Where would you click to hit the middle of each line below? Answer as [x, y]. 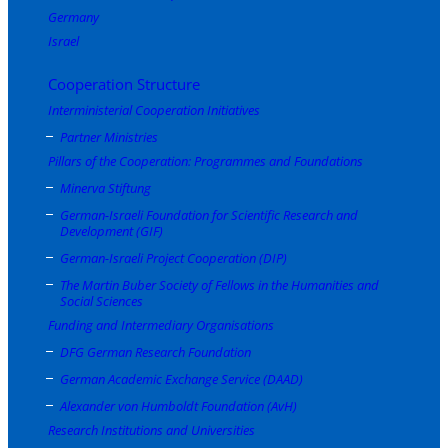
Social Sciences [101, 300]
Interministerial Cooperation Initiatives [154, 109]
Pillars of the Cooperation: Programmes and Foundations [205, 160]
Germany [73, 16]
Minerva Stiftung [105, 187]
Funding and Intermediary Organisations [161, 324]
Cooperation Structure [124, 83]
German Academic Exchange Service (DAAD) [181, 378]
